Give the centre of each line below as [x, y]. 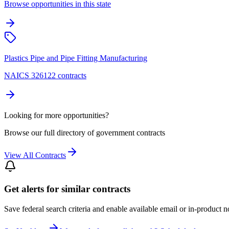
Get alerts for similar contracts [67, 189]
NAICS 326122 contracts [45, 75]
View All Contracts [35, 155]
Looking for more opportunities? [56, 115]
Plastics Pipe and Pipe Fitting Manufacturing [76, 58]
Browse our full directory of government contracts [85, 132]
